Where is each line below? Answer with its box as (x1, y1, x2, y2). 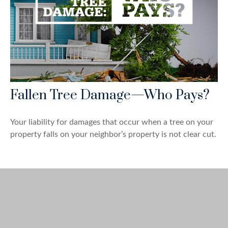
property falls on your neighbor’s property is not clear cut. (10, 130, 216, 139)
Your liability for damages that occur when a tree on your (10, 118, 213, 127)
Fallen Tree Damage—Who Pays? (10, 87, 210, 104)
